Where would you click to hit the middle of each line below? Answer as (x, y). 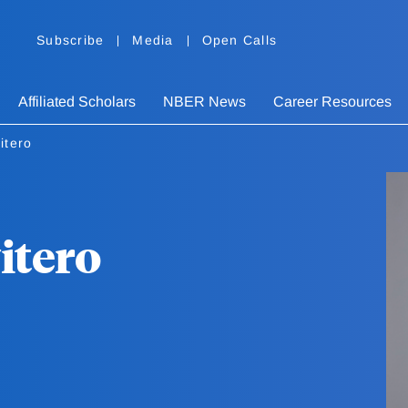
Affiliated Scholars (77, 102)
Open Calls (239, 41)
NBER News (204, 102)
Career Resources (332, 102)
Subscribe (71, 41)
